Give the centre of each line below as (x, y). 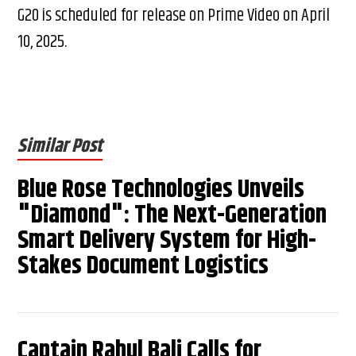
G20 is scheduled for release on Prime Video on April (174, 15)
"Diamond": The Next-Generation (172, 215)
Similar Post (60, 146)
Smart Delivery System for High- (167, 240)
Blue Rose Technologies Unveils (161, 189)
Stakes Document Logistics (143, 265)
